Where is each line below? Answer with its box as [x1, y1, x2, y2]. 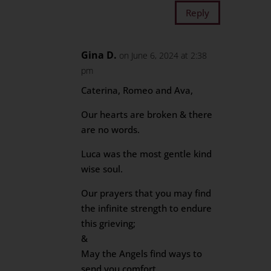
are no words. [81, 123, 140, 135]
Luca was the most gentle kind [81, 148, 212, 160]
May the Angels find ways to [81, 247, 203, 260]
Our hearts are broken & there [81, 108, 213, 120]
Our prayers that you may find [81, 187, 212, 199]
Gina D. [81, 48, 117, 62]
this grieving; [81, 217, 136, 229]
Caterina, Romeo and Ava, [81, 84, 194, 96]
